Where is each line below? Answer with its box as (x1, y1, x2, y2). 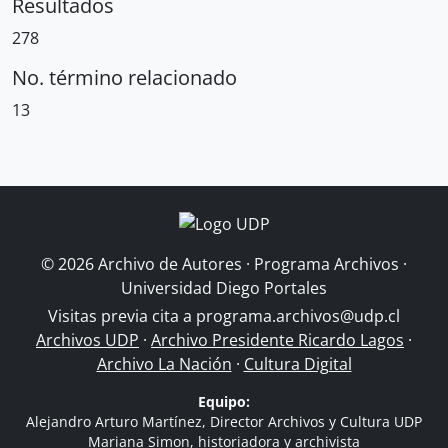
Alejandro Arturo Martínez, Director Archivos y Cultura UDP (26, 412, 422, 431)
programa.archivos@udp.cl (196, 305, 400, 327)
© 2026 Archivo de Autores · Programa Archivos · (41, 253, 407, 275)
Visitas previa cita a (48, 305, 196, 327)
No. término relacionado (12, 64, 237, 91)
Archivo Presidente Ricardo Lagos (151, 329, 404, 351)
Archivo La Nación (96, 353, 232, 375)
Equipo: (198, 392, 250, 411)
